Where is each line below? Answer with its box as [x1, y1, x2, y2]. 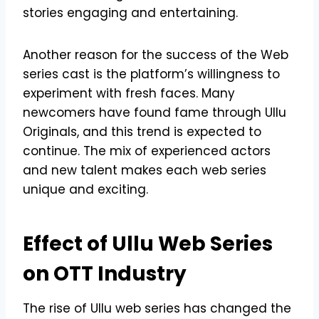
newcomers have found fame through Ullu [23, 103, 286, 121]
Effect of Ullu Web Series [23, 229, 273, 258]
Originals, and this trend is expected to [23, 122, 261, 140]
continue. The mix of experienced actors [23, 142, 271, 159]
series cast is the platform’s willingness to [23, 65, 280, 83]
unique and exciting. [23, 180, 148, 198]
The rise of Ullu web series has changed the [23, 299, 291, 317]
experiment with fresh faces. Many [23, 84, 235, 102]
